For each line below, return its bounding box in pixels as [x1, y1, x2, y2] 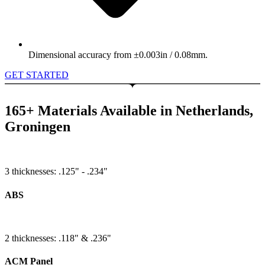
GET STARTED [5, 69, 69, 80]
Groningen [5, 118, 70, 134]
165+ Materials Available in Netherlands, [5, 102, 253, 118]
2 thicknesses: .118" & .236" [5, 232, 111, 243]
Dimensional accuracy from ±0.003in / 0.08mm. [28, 49, 208, 60]
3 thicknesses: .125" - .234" [5, 166, 108, 177]
